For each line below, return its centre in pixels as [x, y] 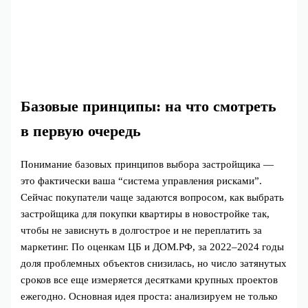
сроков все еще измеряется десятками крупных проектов [150, 280]
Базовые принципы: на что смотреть [149, 107]
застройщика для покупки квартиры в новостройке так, [145, 214]
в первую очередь [81, 132]
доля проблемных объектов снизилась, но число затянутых [154, 264]
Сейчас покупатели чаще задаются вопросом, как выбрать [153, 198]
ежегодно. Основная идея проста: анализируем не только [150, 297]
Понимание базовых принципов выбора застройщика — [147, 165]
